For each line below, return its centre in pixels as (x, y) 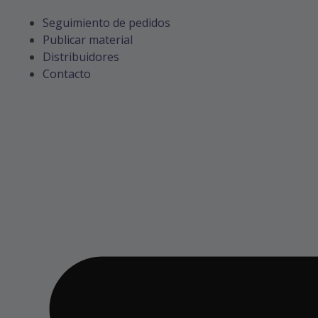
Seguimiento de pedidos (106, 23)
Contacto (67, 74)
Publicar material (88, 40)
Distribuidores (81, 57)
